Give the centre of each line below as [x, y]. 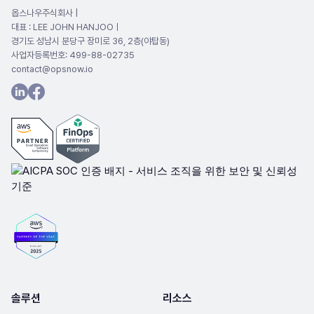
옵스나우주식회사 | [45, 13]
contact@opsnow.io [52, 69]
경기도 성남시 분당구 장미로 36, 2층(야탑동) [90, 41]
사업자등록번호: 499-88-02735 [73, 55]
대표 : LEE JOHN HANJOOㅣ [66, 27]
